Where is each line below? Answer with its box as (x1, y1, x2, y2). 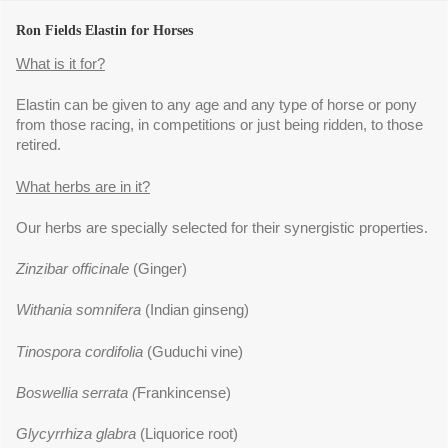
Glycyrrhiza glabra (16, 426, 136, 443)
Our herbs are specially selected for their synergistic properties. (16, 219, 428, 236)
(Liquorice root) (136, 426, 238, 443)
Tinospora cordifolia (16, 343, 147, 360)
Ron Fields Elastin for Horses (16, 22, 197, 38)
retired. (16, 137, 61, 154)
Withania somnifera (16, 302, 145, 319)
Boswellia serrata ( (16, 385, 137, 402)
